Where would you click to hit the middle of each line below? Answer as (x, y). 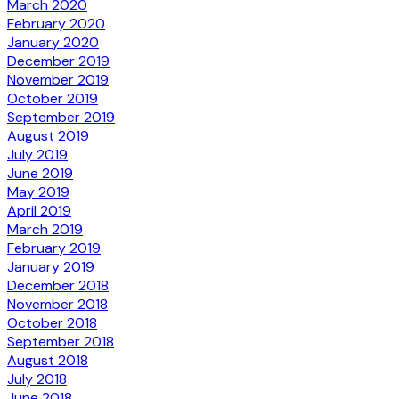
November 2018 (57, 304)
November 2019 (58, 79)
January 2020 (53, 42)
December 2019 (58, 61)
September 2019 (61, 117)
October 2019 (53, 98)
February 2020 (56, 23)
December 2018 (58, 285)
